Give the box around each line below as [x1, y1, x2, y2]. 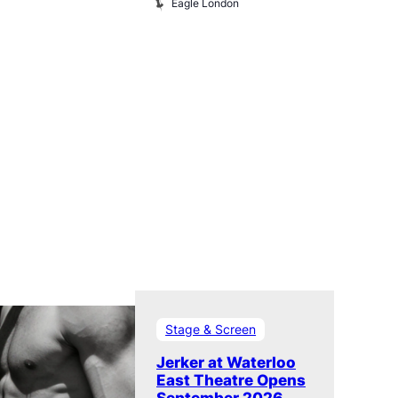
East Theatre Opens [156, 371, 306, 390]
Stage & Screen [165, 322, 257, 338]
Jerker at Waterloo [156, 354, 296, 372]
